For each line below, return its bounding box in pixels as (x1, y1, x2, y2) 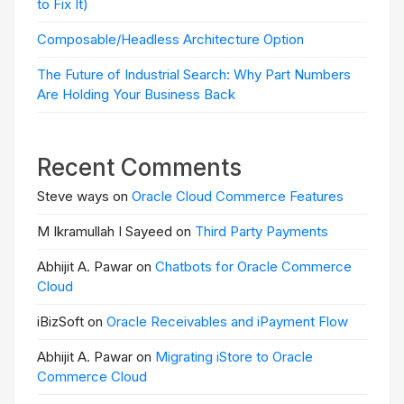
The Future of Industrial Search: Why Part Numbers (37, 66, 351, 83)
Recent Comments (37, 153, 242, 181)
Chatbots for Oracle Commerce (155, 258, 352, 275)
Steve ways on (37, 188, 132, 205)
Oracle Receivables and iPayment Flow (106, 313, 348, 330)
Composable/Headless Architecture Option (37, 31, 304, 48)
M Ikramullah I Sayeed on (37, 223, 195, 240)
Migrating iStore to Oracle (155, 348, 313, 365)
